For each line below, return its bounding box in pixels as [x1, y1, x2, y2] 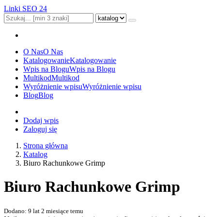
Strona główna [23, 141, 68, 150]
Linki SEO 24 [4, 4, 47, 13]
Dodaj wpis [23, 116, 59, 124]
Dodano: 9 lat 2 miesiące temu [4, 207, 83, 215]
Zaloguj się [23, 125, 57, 133]
